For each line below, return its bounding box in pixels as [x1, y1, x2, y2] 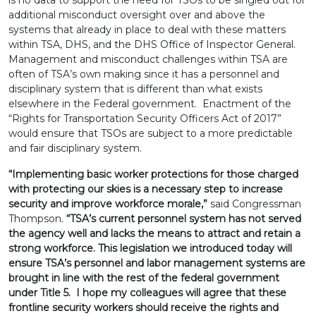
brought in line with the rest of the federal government [8, 272, 279, 284]
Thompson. [8, 212, 63, 225]
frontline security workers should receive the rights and [8, 301, 279, 314]
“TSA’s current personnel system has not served [63, 212, 301, 225]
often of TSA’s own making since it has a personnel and [8, 68, 279, 80]
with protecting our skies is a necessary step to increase [8, 183, 283, 195]
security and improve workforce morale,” [8, 197, 210, 210]
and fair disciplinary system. [8, 142, 142, 154]
